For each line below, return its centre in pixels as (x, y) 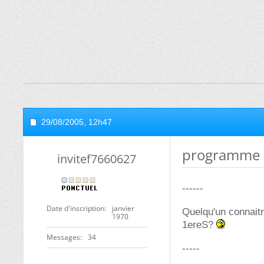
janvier (123, 208)
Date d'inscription (75, 208)
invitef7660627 (97, 159)
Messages (63, 237)
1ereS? (199, 225)
